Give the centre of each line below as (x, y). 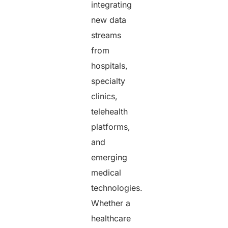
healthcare (111, 218)
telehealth (110, 111)
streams (106, 35)
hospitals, (110, 65)
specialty (108, 81)
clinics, (105, 96)
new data (109, 20)
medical (106, 172)
